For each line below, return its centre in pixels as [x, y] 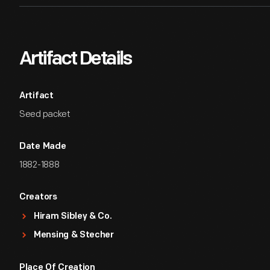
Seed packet [45, 114]
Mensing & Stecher [74, 235]
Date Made [43, 147]
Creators [38, 197]
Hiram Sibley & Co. [73, 217]
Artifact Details [75, 60]
